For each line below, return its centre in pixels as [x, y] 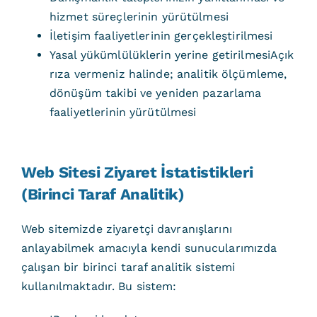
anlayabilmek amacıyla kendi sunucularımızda [149, 248]
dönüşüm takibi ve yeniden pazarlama [155, 93]
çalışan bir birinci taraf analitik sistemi [128, 267]
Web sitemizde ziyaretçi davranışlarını [126, 229]
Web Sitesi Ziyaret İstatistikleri [137, 172]
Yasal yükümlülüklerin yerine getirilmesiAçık [172, 55]
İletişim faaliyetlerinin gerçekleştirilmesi [161, 36]
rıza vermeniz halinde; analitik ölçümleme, [168, 74]
